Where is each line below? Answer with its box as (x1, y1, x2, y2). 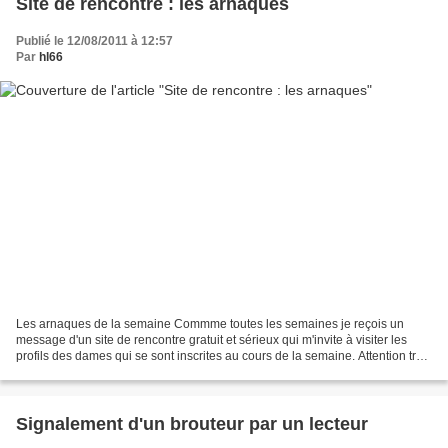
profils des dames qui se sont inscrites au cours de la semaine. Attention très (16, 349, 429, 364)
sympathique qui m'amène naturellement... (16, 365, 246, 380)
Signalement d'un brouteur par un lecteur (16, 414, 368, 435)
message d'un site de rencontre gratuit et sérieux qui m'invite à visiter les (16, 333, 407, 348)
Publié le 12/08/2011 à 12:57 (16, 33, 173, 48)
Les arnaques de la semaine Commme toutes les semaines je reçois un (16, 317, 404, 332)
